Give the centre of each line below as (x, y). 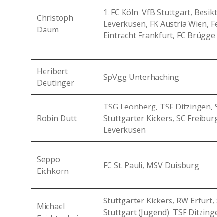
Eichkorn (53, 171)
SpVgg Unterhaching (141, 77)
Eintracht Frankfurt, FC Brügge (159, 35)
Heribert (52, 71)
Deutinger (55, 83)
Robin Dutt (57, 118)
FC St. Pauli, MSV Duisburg (151, 165)
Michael (51, 206)
